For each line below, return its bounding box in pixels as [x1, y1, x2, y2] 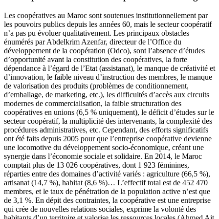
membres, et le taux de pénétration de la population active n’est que [4, 187, 210, 196]
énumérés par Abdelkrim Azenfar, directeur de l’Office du [4, 37, 181, 46]
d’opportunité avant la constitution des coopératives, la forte [4, 55, 187, 64]
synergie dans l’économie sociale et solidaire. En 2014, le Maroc [4, 152, 202, 160]
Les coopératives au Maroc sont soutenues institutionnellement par [4, 11, 208, 20]
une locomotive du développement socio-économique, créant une [4, 143, 204, 152]
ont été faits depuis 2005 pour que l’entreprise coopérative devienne [4, 134, 212, 143]
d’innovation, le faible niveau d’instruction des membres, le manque [4, 72, 212, 81]
